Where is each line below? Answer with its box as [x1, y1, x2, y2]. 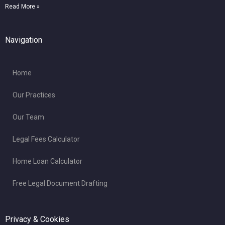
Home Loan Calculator [13, 157, 82, 165]
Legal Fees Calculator [13, 135, 80, 143]
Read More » [5, 3, 40, 10]
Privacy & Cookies [5, 214, 69, 224]
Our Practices [13, 90, 55, 99]
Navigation [5, 35, 42, 45]
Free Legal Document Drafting [13, 179, 107, 187]
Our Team [13, 113, 44, 121]
